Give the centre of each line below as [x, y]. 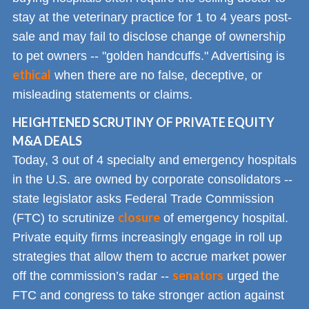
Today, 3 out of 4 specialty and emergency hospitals [154, 160]
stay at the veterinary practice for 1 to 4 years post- [152, 17]
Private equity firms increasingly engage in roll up [147, 238]
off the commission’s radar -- [92, 276]
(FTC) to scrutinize [65, 218]
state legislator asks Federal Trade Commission [143, 199]
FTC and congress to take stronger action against [148, 296]
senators [198, 276]
